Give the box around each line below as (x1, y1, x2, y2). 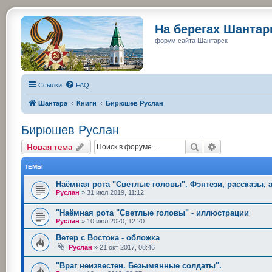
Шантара (38, 100, 67, 107)
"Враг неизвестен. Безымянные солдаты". (56, 261, 222, 271)
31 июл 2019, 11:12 (87, 189, 144, 196)
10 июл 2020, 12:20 (87, 217, 144, 225)
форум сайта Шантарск (155, 37, 228, 44)
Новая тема (27, 141, 73, 152)
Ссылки (38, 81, 62, 89)
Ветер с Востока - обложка (56, 233, 160, 242)
